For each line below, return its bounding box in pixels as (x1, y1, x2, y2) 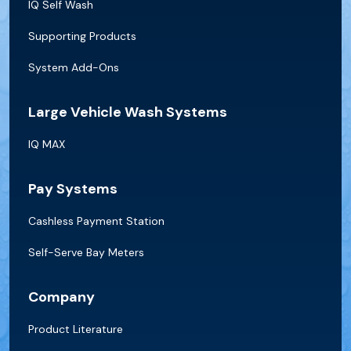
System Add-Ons (28, 60, 119, 75)
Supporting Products (28, 29, 136, 44)
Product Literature (28, 322, 123, 337)
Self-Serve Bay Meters (28, 245, 144, 260)
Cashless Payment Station (28, 214, 165, 229)
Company (28, 288, 95, 307)
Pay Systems (28, 179, 118, 199)
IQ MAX (28, 137, 65, 152)
